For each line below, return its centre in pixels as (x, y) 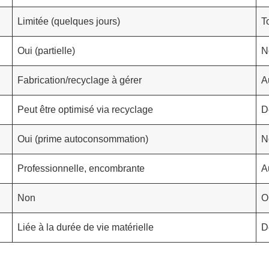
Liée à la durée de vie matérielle (86, 227)
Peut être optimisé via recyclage (85, 109)
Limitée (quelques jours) (69, 21)
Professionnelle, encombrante (81, 168)
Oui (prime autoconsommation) (83, 139)
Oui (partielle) (46, 50)
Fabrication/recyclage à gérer (80, 80)
